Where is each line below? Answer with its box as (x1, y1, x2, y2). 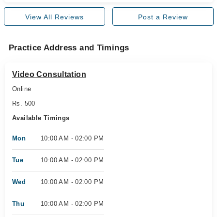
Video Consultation (12, 70, 87, 78)
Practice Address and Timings (8, 43, 129, 52)
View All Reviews (25, 13, 84, 21)
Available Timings (12, 114, 70, 122)
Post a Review (138, 13, 188, 21)
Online (12, 85, 31, 93)
